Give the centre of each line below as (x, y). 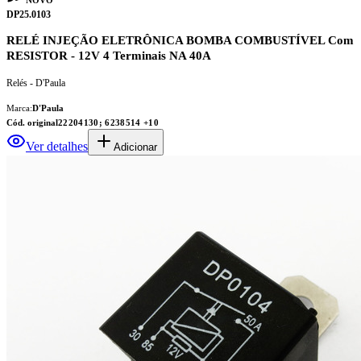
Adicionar (135, 147)
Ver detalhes (57, 146)
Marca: (19, 108)
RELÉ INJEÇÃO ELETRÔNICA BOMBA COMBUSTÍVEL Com (180, 40)
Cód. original (32, 122)
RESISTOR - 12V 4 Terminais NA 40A (109, 55)
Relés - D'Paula (36, 83)
